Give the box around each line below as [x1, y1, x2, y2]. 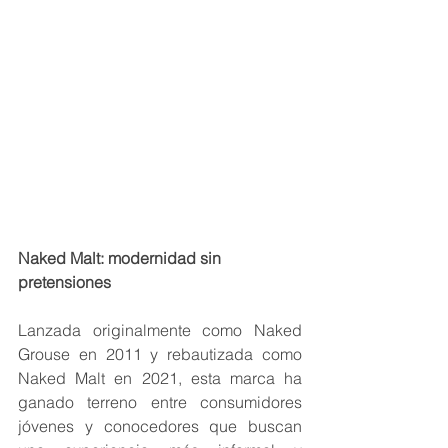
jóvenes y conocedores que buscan [18, 416, 302, 437]
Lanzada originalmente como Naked [18, 320, 302, 341]
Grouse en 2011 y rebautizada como [18, 344, 302, 365]
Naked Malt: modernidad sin [18, 248, 225, 269]
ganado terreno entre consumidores [18, 392, 302, 413]
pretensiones [18, 272, 111, 293]
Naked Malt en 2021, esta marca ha [18, 368, 302, 389]
